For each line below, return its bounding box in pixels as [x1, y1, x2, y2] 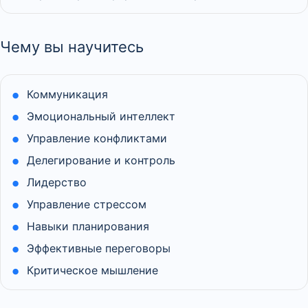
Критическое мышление [27, 263, 159, 277]
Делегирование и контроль [27, 153, 176, 167]
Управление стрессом [27, 197, 147, 211]
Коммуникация [27, 87, 109, 101]
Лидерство [27, 175, 87, 189]
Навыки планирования [27, 219, 150, 233]
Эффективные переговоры [27, 241, 171, 255]
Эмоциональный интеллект [27, 109, 176, 123]
